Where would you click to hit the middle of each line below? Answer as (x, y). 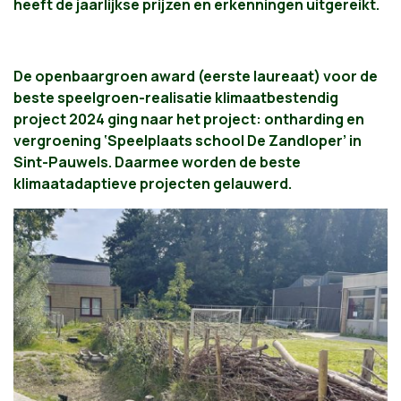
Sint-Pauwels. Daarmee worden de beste (157, 162)
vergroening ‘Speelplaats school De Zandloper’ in (188, 141)
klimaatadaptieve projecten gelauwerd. (153, 184)
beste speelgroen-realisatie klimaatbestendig (176, 98)
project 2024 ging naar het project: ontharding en (189, 119)
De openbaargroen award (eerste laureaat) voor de (196, 77)
